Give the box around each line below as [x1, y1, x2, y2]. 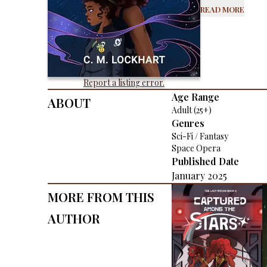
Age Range [172, 90, 219, 103]
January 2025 [172, 169, 227, 182]
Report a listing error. [83, 76, 164, 88]
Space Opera [172, 142, 221, 154]
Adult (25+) [172, 104, 212, 116]
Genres [172, 116, 204, 129]
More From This [48, 182, 154, 207]
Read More [200, 1, 244, 15]
